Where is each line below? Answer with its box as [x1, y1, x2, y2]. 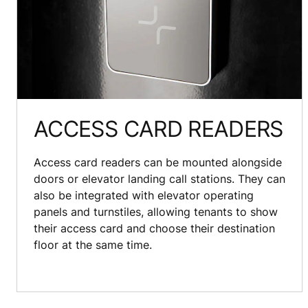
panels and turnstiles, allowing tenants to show [34, 204, 278, 219]
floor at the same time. [34, 237, 152, 252]
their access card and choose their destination [34, 221, 275, 235]
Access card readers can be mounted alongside [34, 155, 282, 169]
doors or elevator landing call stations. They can [34, 171, 285, 186]
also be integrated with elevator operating [34, 188, 254, 202]
